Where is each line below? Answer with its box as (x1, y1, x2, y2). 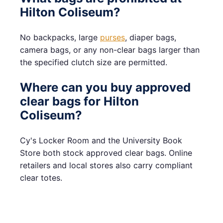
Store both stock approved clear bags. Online (20, 147, 192, 158)
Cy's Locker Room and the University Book (20, 135, 182, 145)
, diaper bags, (125, 32, 176, 42)
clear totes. (20, 172, 62, 183)
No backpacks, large (20, 32, 100, 42)
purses (100, 32, 125, 42)
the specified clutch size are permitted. (20, 57, 167, 67)
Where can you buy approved (20, 80, 191, 95)
